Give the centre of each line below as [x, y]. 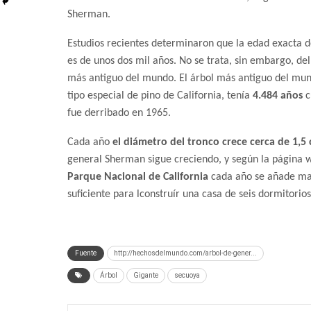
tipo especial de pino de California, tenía [160, 96]
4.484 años [278, 96]
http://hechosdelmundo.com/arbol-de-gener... [185, 253]
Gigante [146, 276]
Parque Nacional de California [138, 177]
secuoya [187, 276]
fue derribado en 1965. [119, 114]
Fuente [86, 253]
